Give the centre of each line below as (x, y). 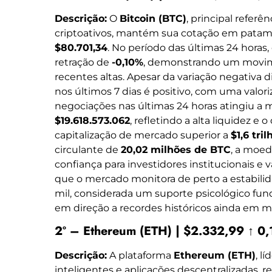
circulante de (88, 149)
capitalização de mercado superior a (143, 135)
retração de (83, 62)
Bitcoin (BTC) (153, 18)
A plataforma (140, 256)
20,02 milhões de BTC (176, 149)
